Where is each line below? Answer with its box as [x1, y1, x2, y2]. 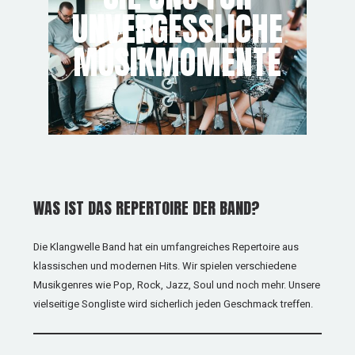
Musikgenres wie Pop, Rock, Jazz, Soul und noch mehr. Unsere [33, 277, 321, 292]
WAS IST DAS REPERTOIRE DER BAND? [33, 196, 261, 220]
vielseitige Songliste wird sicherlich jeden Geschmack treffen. [33, 296, 314, 311]
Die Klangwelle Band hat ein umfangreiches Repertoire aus [33, 239, 300, 254]
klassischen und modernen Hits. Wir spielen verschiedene [33, 258, 297, 273]
